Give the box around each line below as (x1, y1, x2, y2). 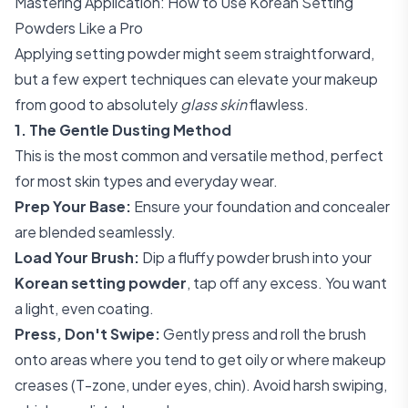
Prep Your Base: (15, 197, 131, 216)
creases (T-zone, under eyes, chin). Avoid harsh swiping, (15, 375, 387, 394)
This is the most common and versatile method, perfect (15, 146, 383, 165)
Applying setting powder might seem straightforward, (15, 44, 374, 63)
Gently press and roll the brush (160, 324, 366, 343)
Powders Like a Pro (15, 18, 143, 37)
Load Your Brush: (15, 248, 139, 267)
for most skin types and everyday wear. (15, 171, 278, 190)
